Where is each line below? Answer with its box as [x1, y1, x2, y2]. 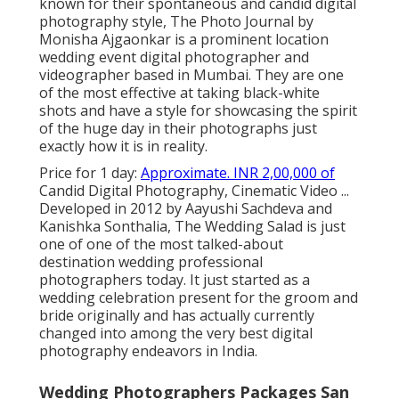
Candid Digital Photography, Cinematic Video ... [39, 181, 349, 201]
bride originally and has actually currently [39, 305, 314, 326]
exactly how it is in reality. [39, 136, 208, 157]
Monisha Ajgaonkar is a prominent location [39, 29, 329, 50]
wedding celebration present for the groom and [39, 288, 358, 308]
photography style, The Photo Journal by [39, 12, 313, 32]
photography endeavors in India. [39, 341, 257, 362]
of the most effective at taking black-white [39, 83, 320, 103]
